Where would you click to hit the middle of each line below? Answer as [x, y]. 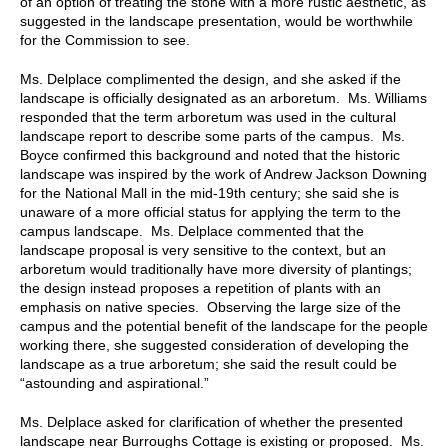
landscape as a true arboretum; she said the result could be [208, 363]
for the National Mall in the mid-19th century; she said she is [209, 192]
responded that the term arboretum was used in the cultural [208, 116]
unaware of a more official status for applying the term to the [210, 211]
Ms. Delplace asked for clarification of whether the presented [211, 421]
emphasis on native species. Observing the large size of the [210, 306]
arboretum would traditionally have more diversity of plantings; [216, 268]
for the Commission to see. [105, 39]
